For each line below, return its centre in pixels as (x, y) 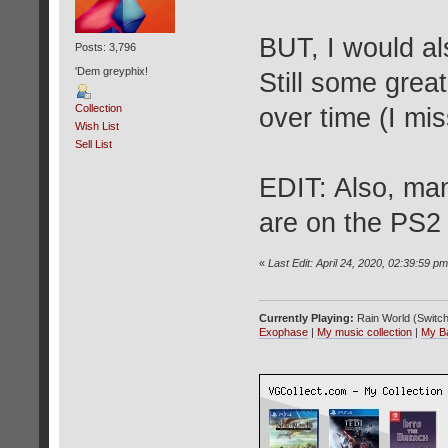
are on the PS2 (349, 222)
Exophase (283, 332)
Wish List (96, 125)
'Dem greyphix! (111, 70)
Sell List (93, 143)
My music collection (364, 332)
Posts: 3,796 (105, 47)
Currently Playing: (306, 318)
